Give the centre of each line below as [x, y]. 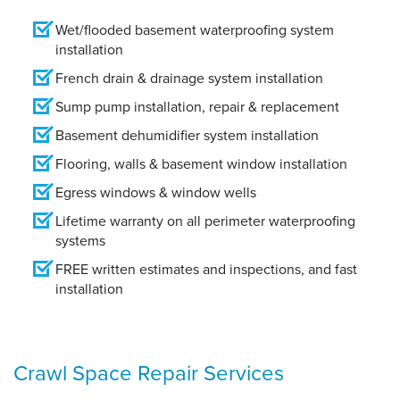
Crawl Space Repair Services [149, 374]
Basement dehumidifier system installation [187, 136]
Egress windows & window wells [156, 193]
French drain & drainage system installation [189, 79]
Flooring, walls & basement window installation [201, 164]
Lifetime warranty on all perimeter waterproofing [205, 221]
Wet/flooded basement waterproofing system [195, 30]
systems [80, 241]
